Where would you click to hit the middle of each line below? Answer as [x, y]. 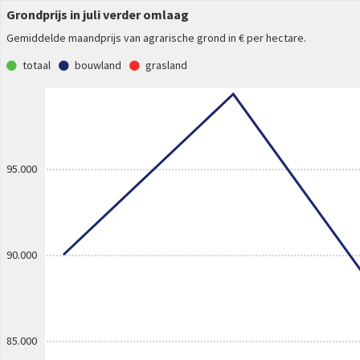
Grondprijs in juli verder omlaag [98, 14]
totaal [37, 65]
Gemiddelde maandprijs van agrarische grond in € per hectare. [156, 38]
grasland [167, 65]
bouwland [98, 65]
